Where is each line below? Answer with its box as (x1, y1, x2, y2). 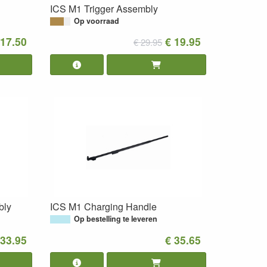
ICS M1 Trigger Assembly (49, 1, 158, 15)
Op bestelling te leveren (73, 213, 157, 224)
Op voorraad (73, 15, 119, 26)
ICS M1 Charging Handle (49, 199, 157, 213)
